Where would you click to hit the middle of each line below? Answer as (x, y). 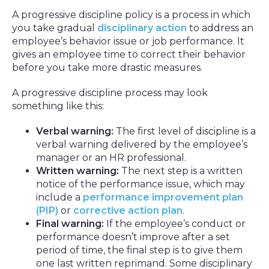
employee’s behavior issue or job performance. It (128, 41)
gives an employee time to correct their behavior (129, 54)
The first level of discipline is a (185, 131)
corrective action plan (128, 210)
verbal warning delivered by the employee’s (142, 144)
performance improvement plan (163, 197)
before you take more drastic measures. (107, 68)
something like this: (58, 106)
